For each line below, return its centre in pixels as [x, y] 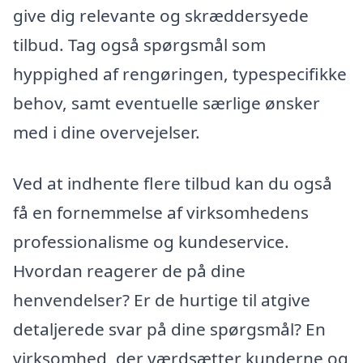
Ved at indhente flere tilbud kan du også [173, 184]
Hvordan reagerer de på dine [129, 271]
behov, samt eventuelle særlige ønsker [167, 102]
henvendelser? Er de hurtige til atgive [162, 300]
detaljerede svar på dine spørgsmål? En [169, 329]
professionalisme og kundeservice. [151, 242]
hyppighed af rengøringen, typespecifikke [180, 73]
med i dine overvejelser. [107, 132]
